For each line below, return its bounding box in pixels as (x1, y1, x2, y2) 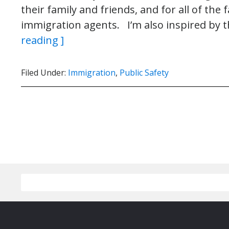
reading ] (21, 33, 64, 47)
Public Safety (120, 67, 169, 78)
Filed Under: (21, 67, 68, 78)
